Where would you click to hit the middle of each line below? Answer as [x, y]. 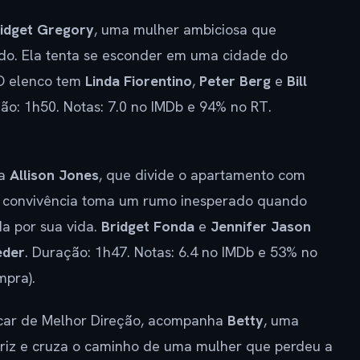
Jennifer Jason [261, 226]
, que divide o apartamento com [202, 174]
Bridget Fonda [148, 226]
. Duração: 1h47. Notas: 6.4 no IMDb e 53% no [171, 252]
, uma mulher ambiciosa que [185, 29]
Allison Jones [54, 174]
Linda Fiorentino [139, 80]
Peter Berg [235, 80]
